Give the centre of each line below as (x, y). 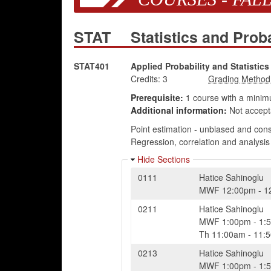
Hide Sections (163, 159)
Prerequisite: (157, 97)
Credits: (145, 79)
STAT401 (92, 66)
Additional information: (178, 110)
